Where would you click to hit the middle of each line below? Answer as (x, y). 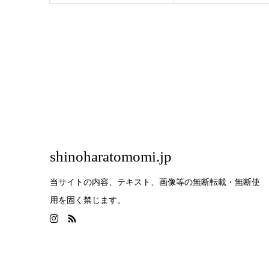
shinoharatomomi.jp (110, 156)
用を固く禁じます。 (87, 200)
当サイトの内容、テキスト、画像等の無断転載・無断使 (155, 182)
